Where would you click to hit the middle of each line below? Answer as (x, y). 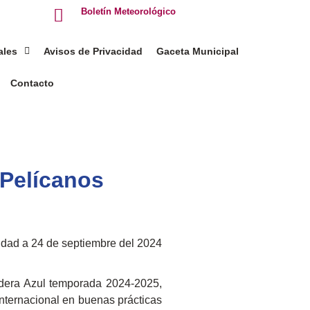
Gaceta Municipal (198, 51)
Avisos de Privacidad (93, 51)
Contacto (33, 83)
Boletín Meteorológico (129, 11)
